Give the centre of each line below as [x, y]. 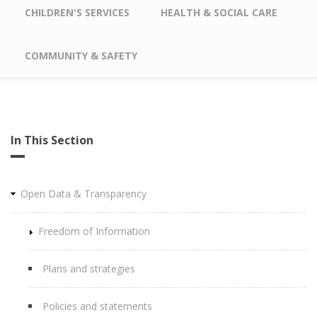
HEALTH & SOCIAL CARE [219, 12]
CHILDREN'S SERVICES [77, 12]
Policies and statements [97, 306]
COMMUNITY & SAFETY [81, 56]
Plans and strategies [89, 269]
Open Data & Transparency [83, 194]
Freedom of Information [94, 231]
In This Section [52, 140]
